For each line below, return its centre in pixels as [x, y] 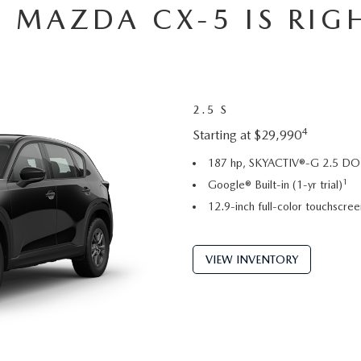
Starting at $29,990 [247, 135]
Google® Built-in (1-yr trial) [275, 185]
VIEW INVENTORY [252, 259]
